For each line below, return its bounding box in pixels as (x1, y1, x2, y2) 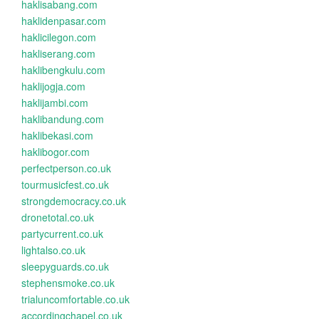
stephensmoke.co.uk (21, 276, 115, 290)
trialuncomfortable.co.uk (21, 292, 130, 306)
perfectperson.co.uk (21, 161, 111, 175)
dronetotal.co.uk (21, 210, 94, 224)
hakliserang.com (21, 46, 95, 61)
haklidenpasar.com (21, 14, 106, 28)
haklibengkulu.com (21, 63, 105, 77)
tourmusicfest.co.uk (21, 177, 109, 192)
